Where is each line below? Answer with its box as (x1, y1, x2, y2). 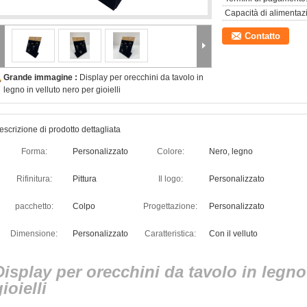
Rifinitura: (16, 174, 52, 184)
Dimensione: (10, 229, 58, 238)
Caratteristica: (145, 229, 196, 238)
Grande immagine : (3, 73, 79, 82)
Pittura (73, 174, 97, 184)
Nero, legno (209, 147, 253, 156)
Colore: (156, 147, 184, 156)
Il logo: (158, 174, 183, 184)
